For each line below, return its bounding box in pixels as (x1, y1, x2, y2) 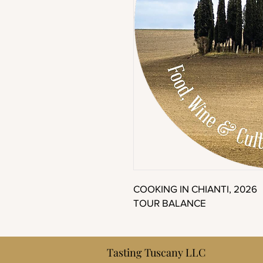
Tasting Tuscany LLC (107, 245, 205, 259)
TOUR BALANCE (133, 197, 206, 208)
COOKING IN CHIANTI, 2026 (133, 183, 257, 194)
